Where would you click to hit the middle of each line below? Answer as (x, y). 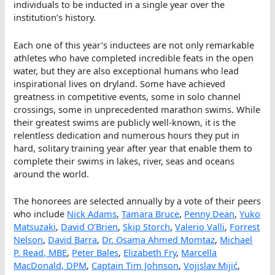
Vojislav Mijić (211, 265)
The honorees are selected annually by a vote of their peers (137, 200)
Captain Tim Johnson (135, 265)
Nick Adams (92, 213)
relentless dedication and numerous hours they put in (127, 135)
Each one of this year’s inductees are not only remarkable (134, 45)
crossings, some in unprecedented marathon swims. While (137, 109)
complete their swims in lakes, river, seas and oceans (124, 161)
